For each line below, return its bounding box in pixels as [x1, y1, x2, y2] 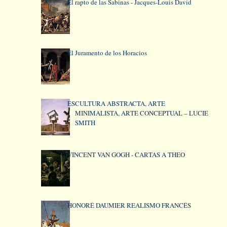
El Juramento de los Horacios [67, 48, 147, 58]
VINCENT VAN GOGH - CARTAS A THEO [67, 149, 185, 159]
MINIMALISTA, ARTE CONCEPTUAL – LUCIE [74, 108, 208, 118]
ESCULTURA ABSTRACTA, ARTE [67, 99, 165, 108]
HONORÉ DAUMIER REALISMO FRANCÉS [67, 200, 191, 210]
